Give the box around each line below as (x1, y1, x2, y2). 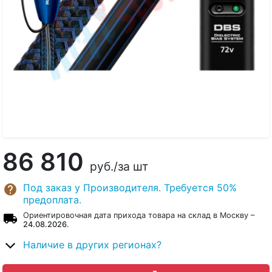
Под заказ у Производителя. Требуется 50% (23, 182, 237, 194)
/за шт (114, 159, 148, 174)
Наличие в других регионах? (23, 239, 161, 251)
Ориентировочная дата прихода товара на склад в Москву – (23, 211, 254, 220)
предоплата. (23, 194, 81, 206)
